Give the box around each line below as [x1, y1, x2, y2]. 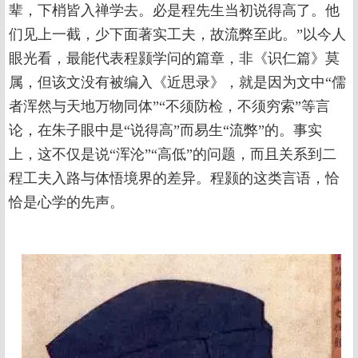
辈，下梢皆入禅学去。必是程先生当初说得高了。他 [9, 2, 340, 19]
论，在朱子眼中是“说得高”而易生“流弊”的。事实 [9, 122, 322, 139]
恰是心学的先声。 [9, 194, 124, 211]
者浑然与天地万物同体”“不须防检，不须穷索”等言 [9, 98, 330, 115]
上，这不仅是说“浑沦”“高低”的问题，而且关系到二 [9, 146, 336, 163]
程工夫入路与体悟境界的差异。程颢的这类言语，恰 [9, 170, 340, 187]
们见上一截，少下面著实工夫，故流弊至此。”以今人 [9, 26, 346, 43]
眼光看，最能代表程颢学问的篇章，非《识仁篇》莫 [9, 50, 340, 67]
